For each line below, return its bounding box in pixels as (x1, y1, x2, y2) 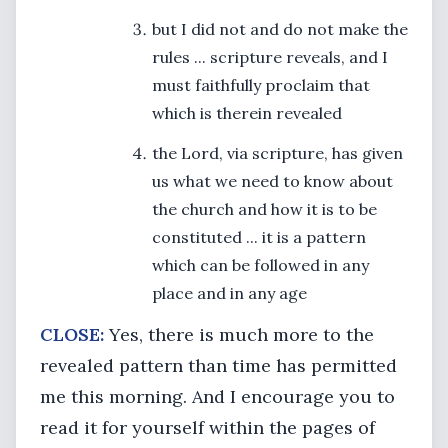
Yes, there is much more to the (104, 323, 374, 346)
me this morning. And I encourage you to (40, 385, 395, 408)
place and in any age (152, 283, 307, 303)
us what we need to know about (152, 171, 393, 191)
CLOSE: (40, 323, 104, 346)
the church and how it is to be (152, 199, 377, 219)
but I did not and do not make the (152, 19, 408, 39)
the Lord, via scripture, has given (152, 143, 403, 163)
